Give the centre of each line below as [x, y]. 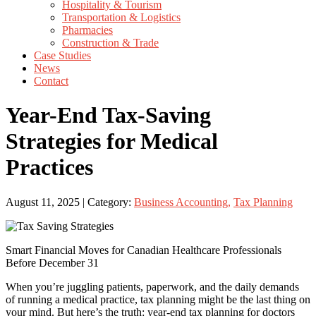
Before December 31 [52, 262]
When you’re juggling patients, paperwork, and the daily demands [152, 286]
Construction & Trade [110, 43]
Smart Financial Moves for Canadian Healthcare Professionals [144, 250]
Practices [49, 168]
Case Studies [62, 55]
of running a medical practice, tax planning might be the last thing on [158, 299]
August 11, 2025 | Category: [70, 202]
